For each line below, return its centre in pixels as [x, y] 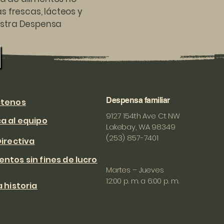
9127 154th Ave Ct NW [143, 116]
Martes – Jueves [135, 170]
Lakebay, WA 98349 [141, 127]
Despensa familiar [138, 100]
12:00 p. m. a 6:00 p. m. [142, 181]
